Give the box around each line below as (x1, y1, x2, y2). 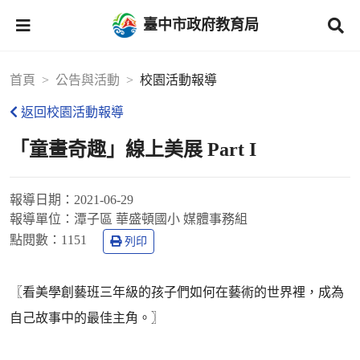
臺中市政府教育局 (143, 16, 259, 33)
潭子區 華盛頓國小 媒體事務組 (74, 212, 247, 226)
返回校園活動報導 (21, 105, 124, 119)
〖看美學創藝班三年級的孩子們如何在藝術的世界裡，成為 (10, 285, 344, 299)
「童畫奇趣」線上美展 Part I (10, 139, 256, 160)
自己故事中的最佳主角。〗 (10, 311, 164, 325)
